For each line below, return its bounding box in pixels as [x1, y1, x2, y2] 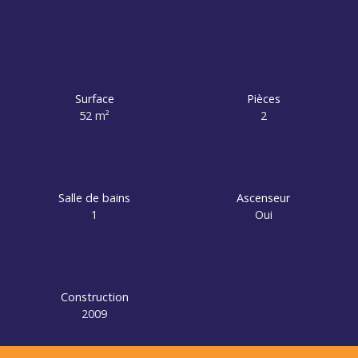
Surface [74, 90, 114, 106]
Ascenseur [237, 189, 291, 205]
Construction [60, 288, 129, 304]
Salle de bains [58, 189, 131, 205]
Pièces [246, 90, 280, 106]
